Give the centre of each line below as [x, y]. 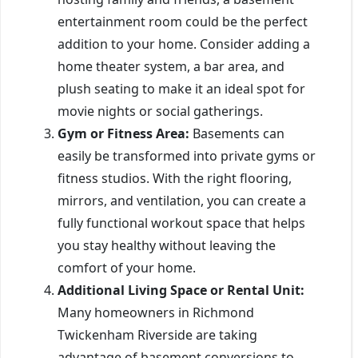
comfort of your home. [127, 267]
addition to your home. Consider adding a [184, 44]
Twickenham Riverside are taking [157, 334]
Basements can [237, 133]
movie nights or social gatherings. [160, 111]
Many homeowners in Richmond [156, 312]
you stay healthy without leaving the [167, 245]
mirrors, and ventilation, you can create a [182, 200]
